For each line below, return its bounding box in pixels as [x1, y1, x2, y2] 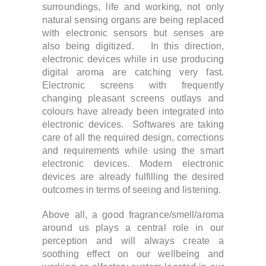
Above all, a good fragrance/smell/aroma [42, 210, 224, 220]
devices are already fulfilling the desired [42, 172, 224, 182]
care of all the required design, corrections [42, 132, 224, 142]
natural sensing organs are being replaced [42, 15, 224, 25]
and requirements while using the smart [42, 145, 224, 156]
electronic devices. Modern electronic [42, 159, 224, 169]
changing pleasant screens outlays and [42, 93, 224, 103]
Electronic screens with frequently [42, 80, 224, 90]
